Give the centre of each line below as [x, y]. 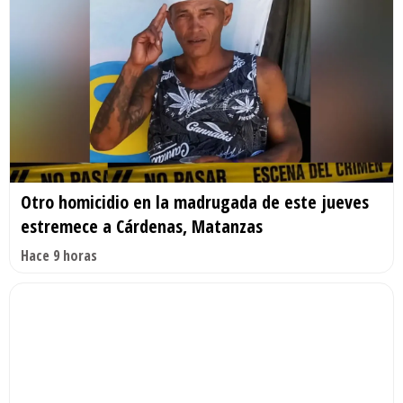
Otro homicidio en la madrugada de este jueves [195, 202]
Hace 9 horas [59, 256]
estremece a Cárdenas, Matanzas [142, 227]
